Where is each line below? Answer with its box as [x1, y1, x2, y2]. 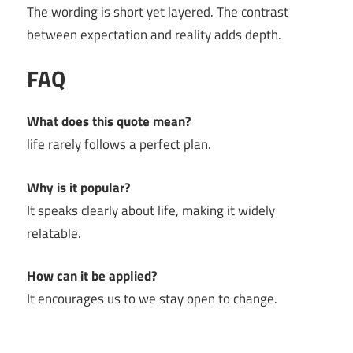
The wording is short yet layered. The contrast [27, 2, 288, 22]
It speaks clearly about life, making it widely [27, 199, 275, 221]
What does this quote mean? [27, 111, 191, 132]
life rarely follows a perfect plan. [27, 134, 211, 154]
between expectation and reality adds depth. [27, 24, 281, 45]
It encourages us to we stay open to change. [27, 288, 277, 309]
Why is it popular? [27, 176, 130, 198]
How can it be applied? [27, 266, 157, 286]
